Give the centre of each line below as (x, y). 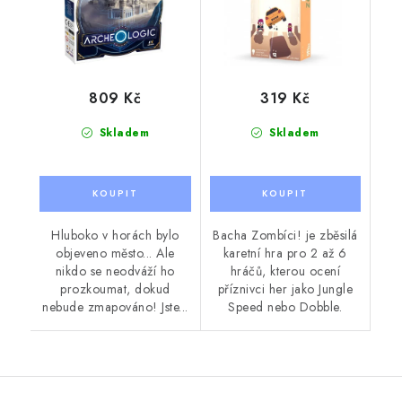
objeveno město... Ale (115, 253)
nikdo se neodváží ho (115, 271)
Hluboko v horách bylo (115, 235)
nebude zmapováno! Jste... (115, 306)
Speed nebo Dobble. (285, 306)
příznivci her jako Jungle (285, 288)
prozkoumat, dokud (115, 288)
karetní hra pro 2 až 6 (285, 253)
